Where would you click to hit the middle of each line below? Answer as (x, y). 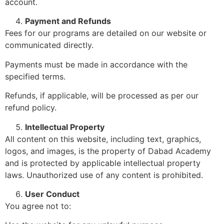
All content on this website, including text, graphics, (103, 139)
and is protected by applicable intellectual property (103, 163)
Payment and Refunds (68, 21)
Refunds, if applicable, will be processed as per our (102, 96)
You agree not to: (38, 206)
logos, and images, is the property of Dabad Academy (108, 151)
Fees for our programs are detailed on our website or (106, 33)
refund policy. (31, 108)
